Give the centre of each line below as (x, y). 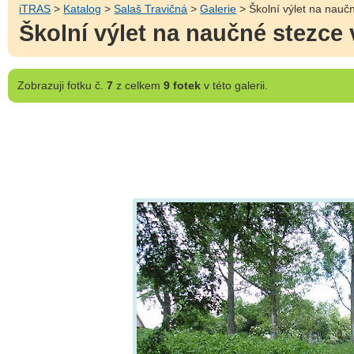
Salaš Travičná (151, 8)
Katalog (83, 8)
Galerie (218, 8)
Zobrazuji (40, 85)
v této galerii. (234, 85)
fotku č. (85, 85)
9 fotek (182, 85)
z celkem (138, 85)
